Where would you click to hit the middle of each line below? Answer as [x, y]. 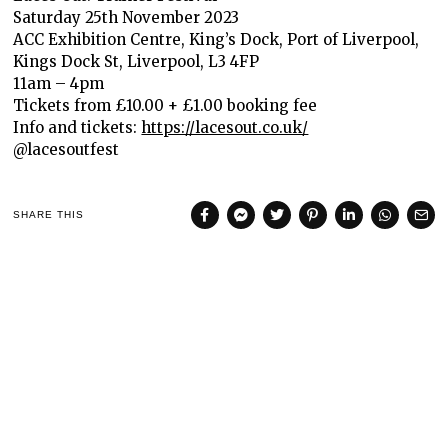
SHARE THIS [49, 215]
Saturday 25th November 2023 [126, 17]
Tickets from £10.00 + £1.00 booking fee [165, 105]
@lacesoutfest [66, 149]
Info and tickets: [77, 127]
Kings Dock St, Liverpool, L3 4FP [136, 61]
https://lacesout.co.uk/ [225, 127]
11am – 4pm [59, 83]
